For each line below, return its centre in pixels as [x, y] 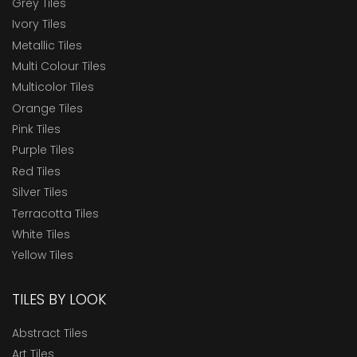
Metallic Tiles [47, 45]
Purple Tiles [43, 150]
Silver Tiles [40, 192]
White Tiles [41, 235]
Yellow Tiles [43, 255]
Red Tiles [36, 171]
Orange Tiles [47, 108]
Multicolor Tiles [53, 87]
